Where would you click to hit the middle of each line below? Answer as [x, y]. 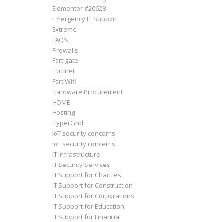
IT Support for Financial [87, 217]
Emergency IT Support [85, 19]
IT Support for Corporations [93, 196]
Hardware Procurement [88, 92]
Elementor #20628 [79, 8]
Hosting [64, 112]
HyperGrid [68, 123]
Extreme [65, 29]
